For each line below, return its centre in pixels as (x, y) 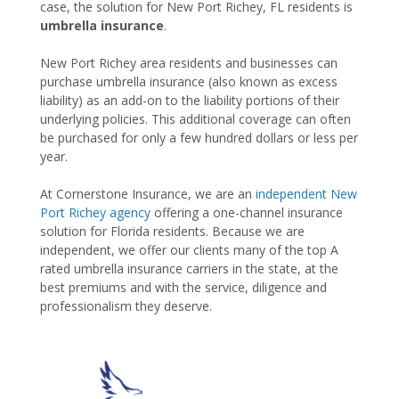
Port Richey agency (95, 213)
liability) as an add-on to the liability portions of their (190, 101)
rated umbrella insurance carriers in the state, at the (189, 269)
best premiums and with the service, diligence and (183, 288)
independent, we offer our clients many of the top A (189, 250)
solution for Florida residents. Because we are (172, 232)
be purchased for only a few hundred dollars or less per (199, 138)
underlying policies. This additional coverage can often (195, 119)
